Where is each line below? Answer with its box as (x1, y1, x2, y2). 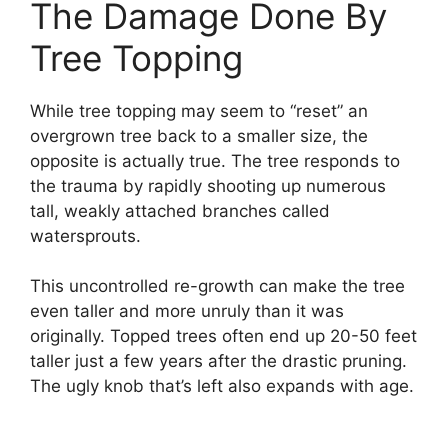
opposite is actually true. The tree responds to (30, 150, 400, 171)
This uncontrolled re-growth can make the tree (30, 276, 405, 297)
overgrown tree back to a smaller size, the (30, 125, 368, 146)
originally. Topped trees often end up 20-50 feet (30, 326, 417, 347)
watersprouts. (30, 225, 141, 246)
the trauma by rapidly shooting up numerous (30, 175, 386, 196)
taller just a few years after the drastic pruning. (30, 351, 407, 372)
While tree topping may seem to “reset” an (30, 100, 368, 121)
